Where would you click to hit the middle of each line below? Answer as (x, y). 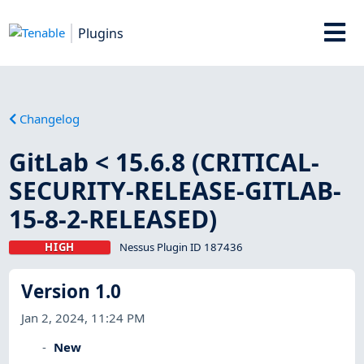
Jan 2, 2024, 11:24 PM (84, 317)
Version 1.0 (71, 292)
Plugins (101, 33)
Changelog (50, 118)
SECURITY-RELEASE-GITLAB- (175, 190)
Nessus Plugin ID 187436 (181, 247)
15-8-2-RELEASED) (113, 219)
